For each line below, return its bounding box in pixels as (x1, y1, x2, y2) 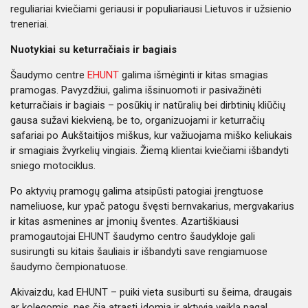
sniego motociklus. (10, 159, 96, 172)
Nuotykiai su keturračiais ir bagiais (10, 43, 177, 56)
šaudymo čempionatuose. (10, 261, 128, 273)
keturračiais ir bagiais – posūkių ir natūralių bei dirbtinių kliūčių (10, 99, 285, 111)
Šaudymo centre (10, 69, 87, 81)
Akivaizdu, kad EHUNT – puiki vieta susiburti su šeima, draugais (10, 286, 292, 298)
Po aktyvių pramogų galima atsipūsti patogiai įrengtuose (10, 185, 263, 197)
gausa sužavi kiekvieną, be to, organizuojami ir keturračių (10, 114, 265, 126)
